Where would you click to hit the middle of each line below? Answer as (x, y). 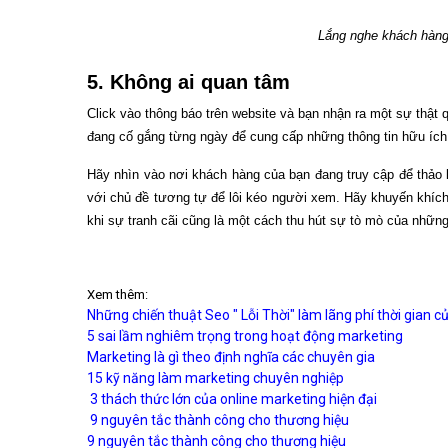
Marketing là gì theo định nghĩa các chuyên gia (231, 356)
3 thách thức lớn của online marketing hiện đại (232, 398)
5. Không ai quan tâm (188, 81)
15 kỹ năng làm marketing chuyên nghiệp (215, 377)
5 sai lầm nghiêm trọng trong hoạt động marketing (245, 335)
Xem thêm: (117, 294)
